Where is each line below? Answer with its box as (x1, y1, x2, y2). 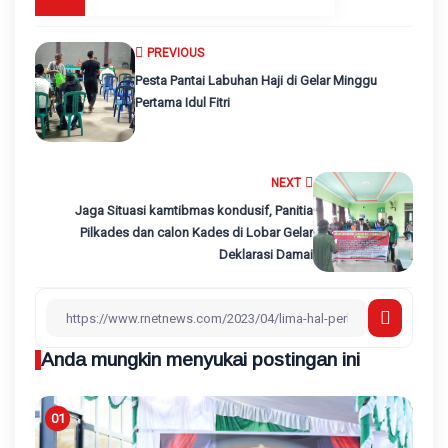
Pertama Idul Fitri (135, 95, 230, 111)
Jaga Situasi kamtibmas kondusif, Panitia (75, 203, 313, 219)
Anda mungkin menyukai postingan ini (41, 349, 360, 371)
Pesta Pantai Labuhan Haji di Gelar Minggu (135, 73, 377, 89)
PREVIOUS (147, 46, 204, 61)
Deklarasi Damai (219, 247, 313, 263)
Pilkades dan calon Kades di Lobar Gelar (80, 225, 313, 241)
